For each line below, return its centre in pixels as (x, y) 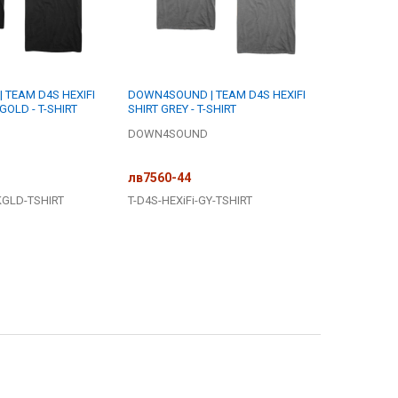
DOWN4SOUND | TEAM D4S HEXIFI (217, 95)
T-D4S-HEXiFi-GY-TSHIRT (191, 200)
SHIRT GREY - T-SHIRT (183, 109)
